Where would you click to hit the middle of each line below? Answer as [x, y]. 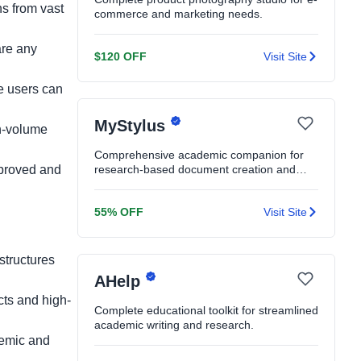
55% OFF [119, 212]
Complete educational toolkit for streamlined [206, 310]
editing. [113, 184]
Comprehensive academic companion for [199, 155]
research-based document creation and [195, 169]
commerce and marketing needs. [178, 14]
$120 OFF [120, 56]
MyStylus [132, 126]
